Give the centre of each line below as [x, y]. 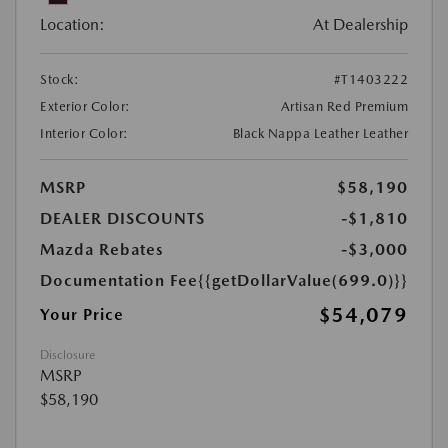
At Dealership [360, 24]
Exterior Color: [85, 106]
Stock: [59, 79]
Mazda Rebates [102, 249]
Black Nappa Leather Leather [320, 133]
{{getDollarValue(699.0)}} [303, 280]
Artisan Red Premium [344, 106]
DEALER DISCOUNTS [122, 218]
